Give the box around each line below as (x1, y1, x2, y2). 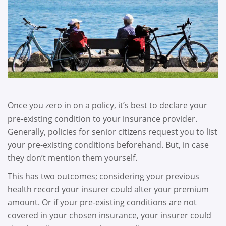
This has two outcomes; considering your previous (8, 170, 199, 182)
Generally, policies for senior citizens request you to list (8, 126, 217, 138)
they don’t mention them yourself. (8, 152, 137, 164)
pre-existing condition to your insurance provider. (8, 113, 197, 125)
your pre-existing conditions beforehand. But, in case (8, 139, 209, 151)
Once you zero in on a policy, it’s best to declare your (8, 100, 207, 111)
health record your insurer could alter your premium (8, 183, 209, 195)
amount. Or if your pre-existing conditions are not (8, 196, 197, 208)
